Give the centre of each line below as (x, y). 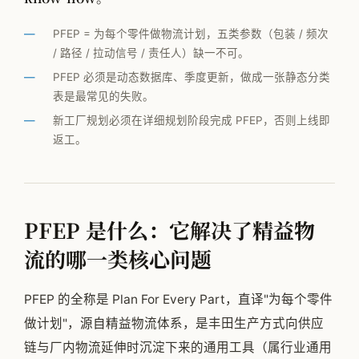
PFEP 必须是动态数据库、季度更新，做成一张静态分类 (192, 77)
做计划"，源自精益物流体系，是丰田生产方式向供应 (174, 324)
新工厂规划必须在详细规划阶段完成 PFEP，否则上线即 (192, 121)
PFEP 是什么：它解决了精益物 (169, 230)
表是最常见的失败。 (103, 97)
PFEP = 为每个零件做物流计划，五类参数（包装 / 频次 (191, 34)
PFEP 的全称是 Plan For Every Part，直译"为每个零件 (178, 300)
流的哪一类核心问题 (118, 259)
